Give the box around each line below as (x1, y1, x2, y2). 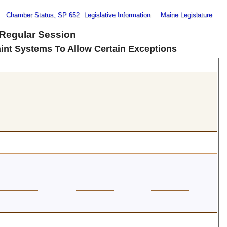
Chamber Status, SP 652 (6, 11, 80, 19)
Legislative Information (84, 11, 150, 19)
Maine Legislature (161, 11, 212, 19)
